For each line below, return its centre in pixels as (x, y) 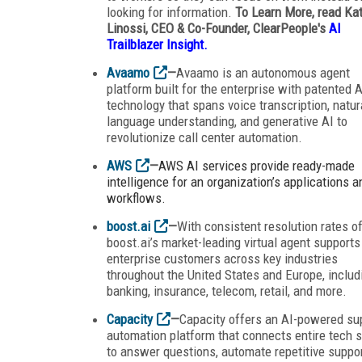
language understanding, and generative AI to (227, 121)
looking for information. (171, 12)
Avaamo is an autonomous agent (263, 72)
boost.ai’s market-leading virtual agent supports (234, 242)
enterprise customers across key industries (222, 258)
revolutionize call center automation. (204, 137)
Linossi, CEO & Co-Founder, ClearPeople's (218, 28)
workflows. (136, 198)
